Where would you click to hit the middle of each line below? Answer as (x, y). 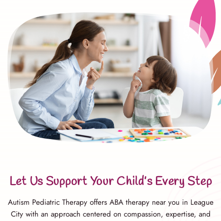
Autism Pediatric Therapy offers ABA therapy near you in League (110, 202)
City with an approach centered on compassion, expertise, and (110, 214)
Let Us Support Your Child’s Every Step (110, 182)
